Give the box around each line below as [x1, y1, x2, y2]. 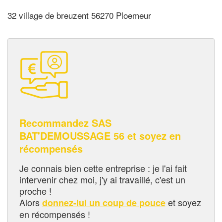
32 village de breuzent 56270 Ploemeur [7, 9, 151, 22]
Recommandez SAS [19, 115, 111, 130]
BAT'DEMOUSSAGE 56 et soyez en [19, 128, 181, 143]
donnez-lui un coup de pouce [42, 196, 166, 209]
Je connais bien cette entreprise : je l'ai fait [19, 161, 187, 174]
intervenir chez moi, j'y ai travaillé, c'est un [19, 172, 185, 186]
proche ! [19, 184, 52, 197]
